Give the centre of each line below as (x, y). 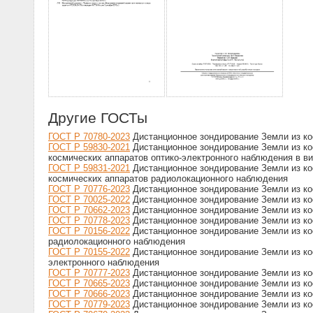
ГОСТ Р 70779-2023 (89, 305)
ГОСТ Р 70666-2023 (89, 294)
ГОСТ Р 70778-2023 (89, 221)
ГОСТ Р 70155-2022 (89, 252)
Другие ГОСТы (98, 118)
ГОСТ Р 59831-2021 (89, 168)
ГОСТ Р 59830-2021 (89, 147)
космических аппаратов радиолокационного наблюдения (168, 179)
